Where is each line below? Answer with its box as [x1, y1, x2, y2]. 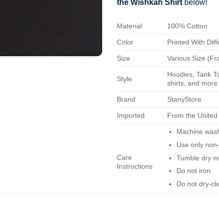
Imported [117, 111, 145, 120]
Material [117, 22, 142, 30]
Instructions [117, 162, 153, 171]
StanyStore [167, 95, 202, 104]
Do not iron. [176, 167, 213, 175]
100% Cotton [167, 22, 208, 30]
